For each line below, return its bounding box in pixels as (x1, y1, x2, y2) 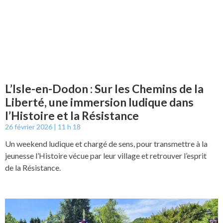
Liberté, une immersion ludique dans (5, 95, 194, 109)
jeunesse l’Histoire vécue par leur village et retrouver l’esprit (5, 150, 207, 160)
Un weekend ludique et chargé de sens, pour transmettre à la (5, 138, 208, 148)
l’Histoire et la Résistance (5, 108, 139, 122)
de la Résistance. (5, 162, 61, 172)
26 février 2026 (5, 122, 54, 131)
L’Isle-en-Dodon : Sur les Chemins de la (5, 81, 204, 96)
